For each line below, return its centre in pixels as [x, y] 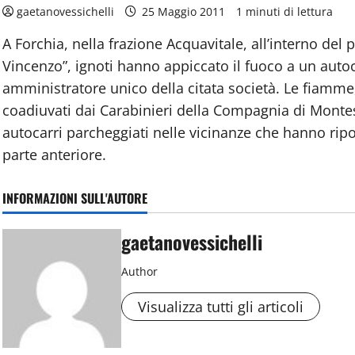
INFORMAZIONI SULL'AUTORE [75, 198]
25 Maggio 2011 [184, 11]
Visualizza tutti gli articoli [221, 306]
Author [140, 271]
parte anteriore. [55, 154]
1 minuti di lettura [285, 11]
